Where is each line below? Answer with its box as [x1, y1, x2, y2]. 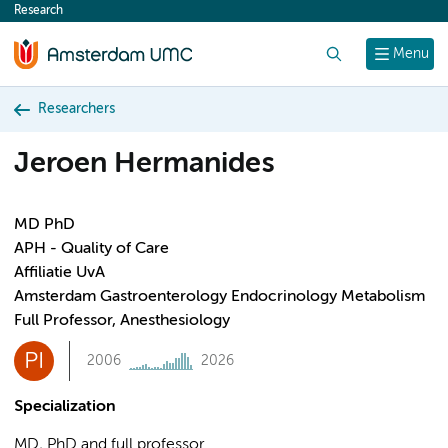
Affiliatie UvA [14, 265, 105, 281]
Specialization [14, 399, 116, 415]
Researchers [38, 102, 115, 116]
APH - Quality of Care [14, 241, 169, 257]
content [24, 8, 80, 24]
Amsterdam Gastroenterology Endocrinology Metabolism [14, 289, 425, 305]
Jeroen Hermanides [14, 150, 274, 179]
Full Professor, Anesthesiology [14, 313, 230, 329]
